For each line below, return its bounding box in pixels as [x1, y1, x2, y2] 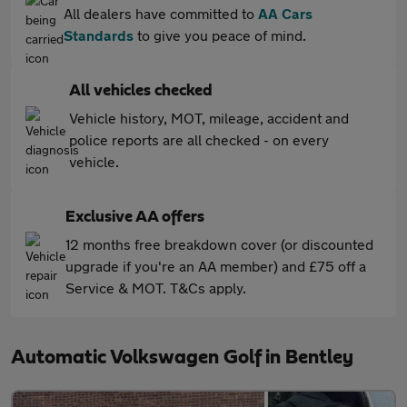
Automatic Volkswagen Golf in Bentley [11, 347, 353, 367]
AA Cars [258, 5, 313, 22]
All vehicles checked [69, 83, 213, 99]
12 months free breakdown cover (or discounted [65, 235, 373, 253]
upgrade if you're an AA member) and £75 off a [65, 257, 366, 274]
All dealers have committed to [64, 5, 258, 22]
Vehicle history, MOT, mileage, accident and [69, 109, 349, 126]
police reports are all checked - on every [69, 131, 329, 148]
